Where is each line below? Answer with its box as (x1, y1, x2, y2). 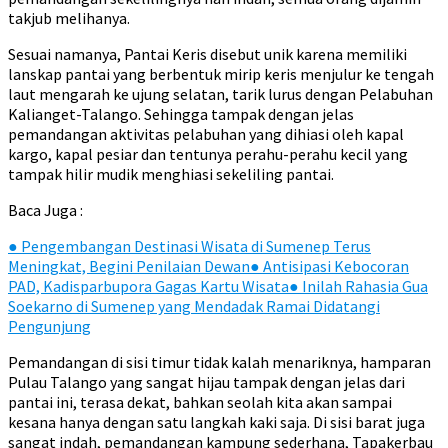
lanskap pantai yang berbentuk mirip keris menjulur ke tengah (8, 64, 434, 84)
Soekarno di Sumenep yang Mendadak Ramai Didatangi (8, 296, 380, 316)
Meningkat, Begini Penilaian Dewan (8, 256, 250, 276)
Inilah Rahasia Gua (299, 276, 428, 296)
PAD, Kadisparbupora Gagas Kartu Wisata (8, 276, 289, 296)
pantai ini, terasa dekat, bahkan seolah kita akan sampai (8, 392, 392, 412)
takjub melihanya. (8, 8, 130, 28)
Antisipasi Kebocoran (260, 256, 409, 276)
